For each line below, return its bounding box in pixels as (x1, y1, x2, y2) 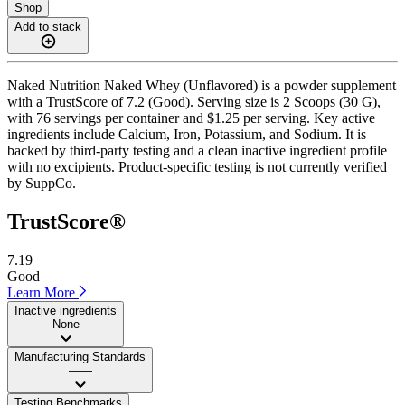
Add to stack (14, 19, 81, 33)
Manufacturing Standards (14, 349, 146, 363)
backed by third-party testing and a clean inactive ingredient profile (7, 142, 387, 158)
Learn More (7, 284, 79, 300)
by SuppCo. (7, 174, 76, 191)
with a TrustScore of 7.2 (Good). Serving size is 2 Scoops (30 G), (7, 93, 381, 109)
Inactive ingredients (14, 303, 117, 317)
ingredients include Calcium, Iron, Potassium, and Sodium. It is (7, 126, 366, 142)
